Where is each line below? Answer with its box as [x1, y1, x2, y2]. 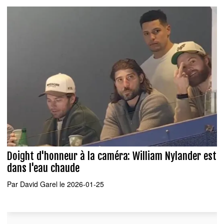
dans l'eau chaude [7, 161, 79, 174]
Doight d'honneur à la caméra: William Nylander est [7, 149, 216, 162]
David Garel [20, 179, 57, 189]
